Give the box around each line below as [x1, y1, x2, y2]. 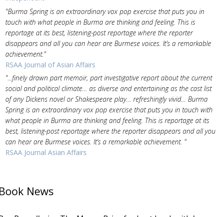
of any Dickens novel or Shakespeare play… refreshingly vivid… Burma [5, 94, 208, 104]
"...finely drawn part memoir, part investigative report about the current [5, 73, 212, 83]
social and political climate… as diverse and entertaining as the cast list [5, 84, 212, 93]
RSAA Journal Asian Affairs [5, 148, 87, 157]
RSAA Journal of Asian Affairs [5, 60, 95, 69]
